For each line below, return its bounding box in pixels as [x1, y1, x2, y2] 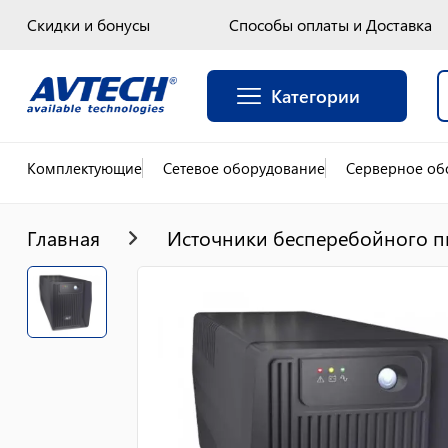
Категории [271, 84, 360, 108]
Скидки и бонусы [27, 14, 150, 35]
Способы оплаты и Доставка [229, 14, 432, 35]
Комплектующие [27, 158, 142, 178]
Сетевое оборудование [163, 158, 325, 178]
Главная [27, 224, 100, 251]
